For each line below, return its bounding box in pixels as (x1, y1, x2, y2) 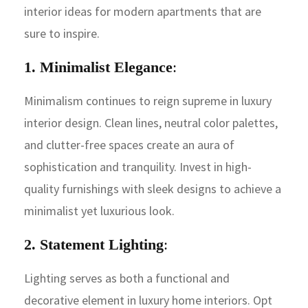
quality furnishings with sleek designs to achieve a (24, 180, 281, 197)
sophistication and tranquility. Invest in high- (24, 158, 252, 175)
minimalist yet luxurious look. (24, 202, 175, 219)
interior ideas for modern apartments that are (24, 3, 261, 19)
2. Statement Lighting (24, 235, 164, 253)
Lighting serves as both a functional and (24, 269, 230, 286)
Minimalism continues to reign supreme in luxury (24, 92, 272, 109)
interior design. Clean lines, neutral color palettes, (24, 114, 278, 131)
